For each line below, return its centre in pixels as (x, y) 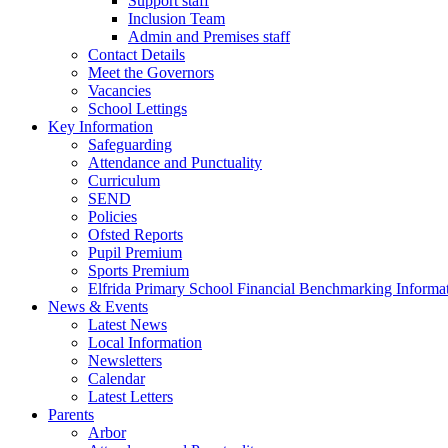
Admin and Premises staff (209, 37)
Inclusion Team (176, 19)
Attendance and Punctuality (175, 163)
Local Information (145, 343)
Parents (71, 415)
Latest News (127, 325)
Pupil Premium (135, 253)
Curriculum (124, 181)
